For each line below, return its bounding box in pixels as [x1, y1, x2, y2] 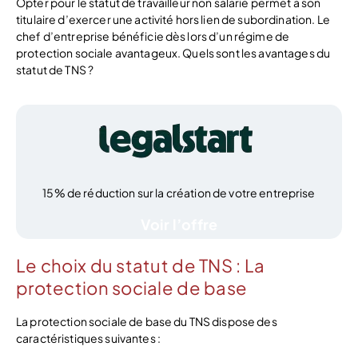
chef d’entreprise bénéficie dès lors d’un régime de [16, 29, 290, 44]
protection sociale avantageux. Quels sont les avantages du [16, 46, 331, 61]
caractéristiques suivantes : [16, 330, 161, 345]
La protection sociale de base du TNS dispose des [16, 313, 277, 328]
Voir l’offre [140, 215, 218, 234]
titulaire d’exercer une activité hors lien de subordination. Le [16, 12, 330, 27]
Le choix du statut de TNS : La [16, 253, 265, 276]
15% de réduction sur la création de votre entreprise [42, 185, 316, 201]
